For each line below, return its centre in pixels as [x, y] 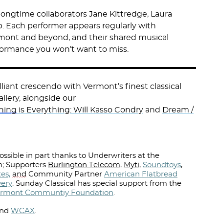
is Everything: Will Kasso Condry [80, 110]
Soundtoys [162, 165]
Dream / [178, 110]
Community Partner [65, 174]
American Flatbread [141, 174]
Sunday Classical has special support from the [99, 184]
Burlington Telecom [84, 165]
